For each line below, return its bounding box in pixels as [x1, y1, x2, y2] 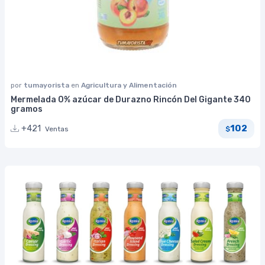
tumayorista [24, 80, 71, 89]
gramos [11, 104, 43, 114]
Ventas [45, 124, 69, 133]
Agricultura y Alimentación [81, 80, 177, 89]
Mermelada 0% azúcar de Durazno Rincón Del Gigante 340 [11, 94, 251, 105]
